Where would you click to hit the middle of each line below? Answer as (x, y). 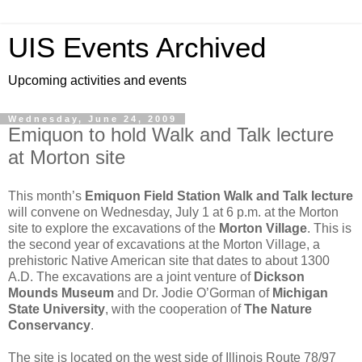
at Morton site (67, 157)
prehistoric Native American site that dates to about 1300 (169, 260)
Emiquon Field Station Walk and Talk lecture (219, 196)
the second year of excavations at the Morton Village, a (164, 244)
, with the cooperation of (175, 309)
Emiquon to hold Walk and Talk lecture (171, 135)
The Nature (278, 309)
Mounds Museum (61, 293)
